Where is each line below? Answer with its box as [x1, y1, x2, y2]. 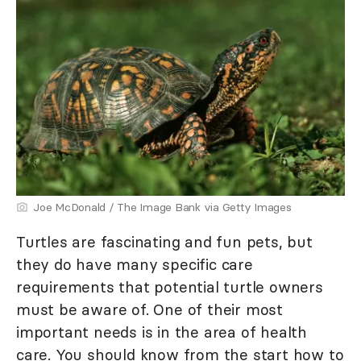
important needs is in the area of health [16, 322, 307, 342]
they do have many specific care [16, 254, 253, 274]
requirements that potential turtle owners [16, 276, 323, 297]
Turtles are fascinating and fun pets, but [16, 231, 313, 251]
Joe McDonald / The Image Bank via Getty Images [33, 199, 292, 214]
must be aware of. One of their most [16, 299, 283, 319]
